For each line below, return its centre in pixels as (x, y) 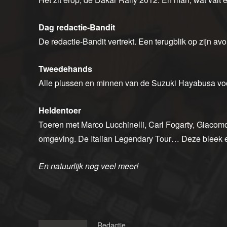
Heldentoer (60, 110)
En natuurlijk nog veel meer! (88, 166)
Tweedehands (65, 69)
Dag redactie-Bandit (77, 27)
